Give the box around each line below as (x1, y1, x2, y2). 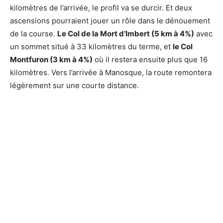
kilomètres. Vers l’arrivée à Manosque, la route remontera (10, 68, 212, 78)
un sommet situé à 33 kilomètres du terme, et (10, 42, 173, 52)
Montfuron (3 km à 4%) (10, 55, 93, 65)
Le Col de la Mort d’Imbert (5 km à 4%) (57, 29, 194, 39)
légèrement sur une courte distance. (10, 81, 139, 91)
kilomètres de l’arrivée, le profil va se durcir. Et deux (10, 3, 192, 13)
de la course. (10, 29, 57, 39)
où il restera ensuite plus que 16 (93, 55, 208, 65)
